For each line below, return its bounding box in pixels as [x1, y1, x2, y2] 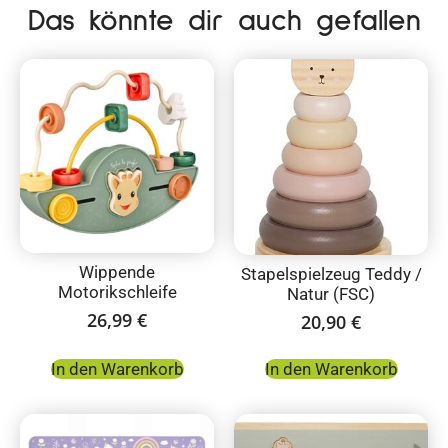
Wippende [79, 261, 155, 282]
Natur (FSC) [287, 283, 375, 304]
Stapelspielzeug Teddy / [240, 263, 422, 284]
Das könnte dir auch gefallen [27, 6, 421, 37]
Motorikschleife [57, 281, 177, 302]
